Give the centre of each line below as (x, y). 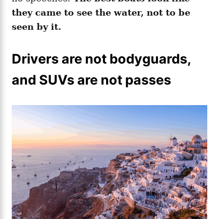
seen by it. (36, 26)
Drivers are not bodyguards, (101, 59)
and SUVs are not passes (91, 80)
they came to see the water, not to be (101, 12)
